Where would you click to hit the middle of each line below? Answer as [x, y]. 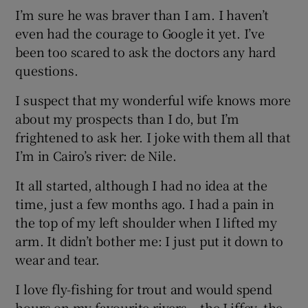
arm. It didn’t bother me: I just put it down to [150, 240]
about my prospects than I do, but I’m [128, 118]
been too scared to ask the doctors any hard [145, 51]
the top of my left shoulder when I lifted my [146, 222]
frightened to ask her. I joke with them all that [153, 136]
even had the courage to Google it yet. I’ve [140, 33]
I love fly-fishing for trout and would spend [144, 288]
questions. [47, 70]
